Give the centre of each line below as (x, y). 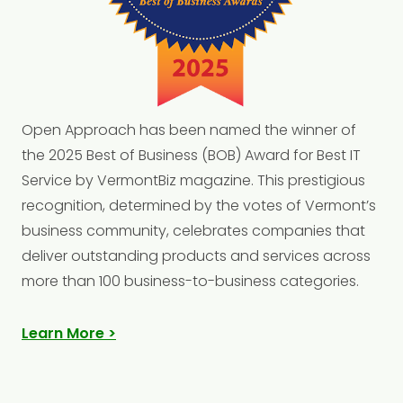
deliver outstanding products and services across (196, 255)
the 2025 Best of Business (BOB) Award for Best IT (191, 155)
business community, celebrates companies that (193, 230)
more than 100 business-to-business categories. (190, 281)
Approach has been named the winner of (210, 130)
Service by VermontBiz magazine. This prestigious (193, 180)
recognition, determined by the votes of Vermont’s (199, 205)
